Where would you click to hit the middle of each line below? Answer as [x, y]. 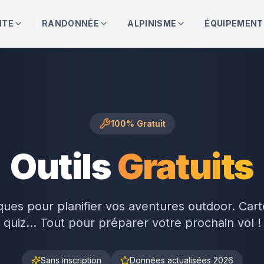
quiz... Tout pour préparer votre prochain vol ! [132, 223]
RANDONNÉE [71, 23]
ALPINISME [152, 23]
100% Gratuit [138, 123]
